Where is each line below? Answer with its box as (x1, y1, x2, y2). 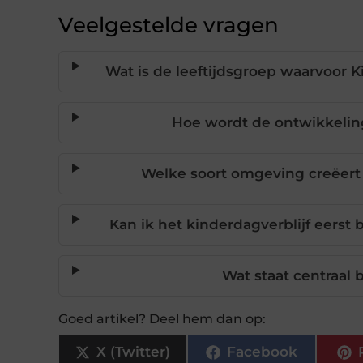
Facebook (226, 344, 297, 361)
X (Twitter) (96, 344, 170, 361)
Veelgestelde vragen (58, 11, 279, 38)
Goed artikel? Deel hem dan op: (58, 310, 266, 327)
